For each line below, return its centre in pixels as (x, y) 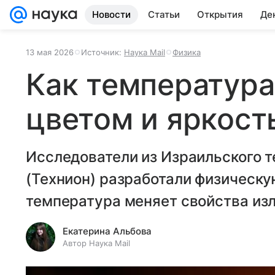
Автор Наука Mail (96, 243)
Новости (111, 14)
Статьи (164, 14)
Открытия (220, 14)
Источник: (103, 52)
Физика (187, 52)
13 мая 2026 (50, 52)
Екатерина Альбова (107, 231)
